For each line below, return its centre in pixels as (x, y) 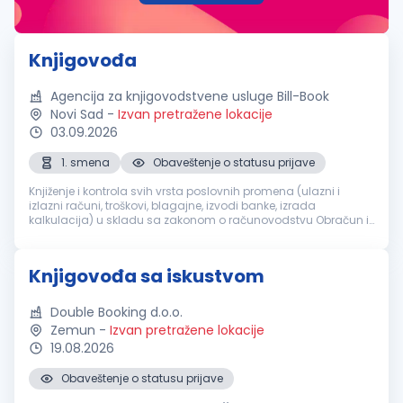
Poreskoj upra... (69, 249)
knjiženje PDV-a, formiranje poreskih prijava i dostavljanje (184, 234)
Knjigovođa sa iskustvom (147, 276)
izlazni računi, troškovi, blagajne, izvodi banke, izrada (172, 206)
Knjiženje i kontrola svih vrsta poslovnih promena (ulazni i (184, 191)
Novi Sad (77, 114)
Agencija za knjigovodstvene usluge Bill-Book (190, 96)
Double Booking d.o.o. (116, 312)
